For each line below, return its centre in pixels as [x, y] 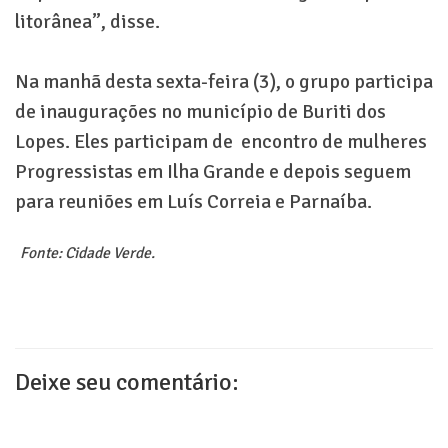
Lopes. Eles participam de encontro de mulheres [221, 142]
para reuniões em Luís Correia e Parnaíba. [193, 202]
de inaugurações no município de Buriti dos [200, 112]
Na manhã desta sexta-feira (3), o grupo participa [224, 82]
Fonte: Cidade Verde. [87, 253]
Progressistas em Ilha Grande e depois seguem [213, 172]
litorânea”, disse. [89, 22]
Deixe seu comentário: [127, 382]
